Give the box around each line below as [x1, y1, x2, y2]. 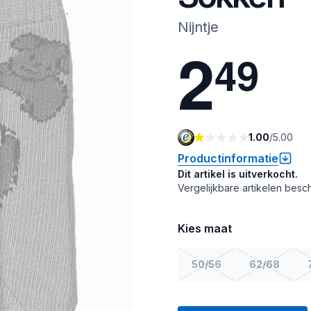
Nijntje [178, 19, 219, 35]
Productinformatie [178, 151, 278, 165]
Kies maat [178, 221, 232, 235]
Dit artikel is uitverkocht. [178, 167, 298, 180]
